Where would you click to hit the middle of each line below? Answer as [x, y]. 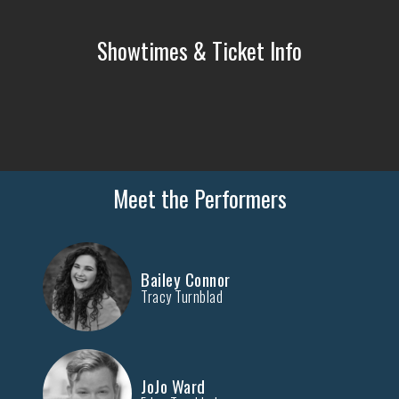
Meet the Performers [199, 198]
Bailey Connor [186, 278]
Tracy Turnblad [182, 296]
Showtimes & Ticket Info [199, 50]
